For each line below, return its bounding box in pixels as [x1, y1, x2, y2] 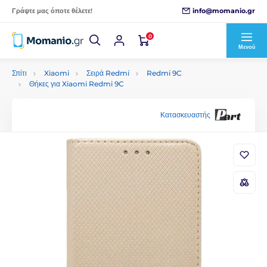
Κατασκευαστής [160, 110, 210, 119]
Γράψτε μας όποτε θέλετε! [12, 7, 92, 15]
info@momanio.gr [193, 6, 255, 15]
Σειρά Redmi [86, 69, 129, 77]
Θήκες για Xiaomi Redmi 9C [29, 79, 124, 88]
